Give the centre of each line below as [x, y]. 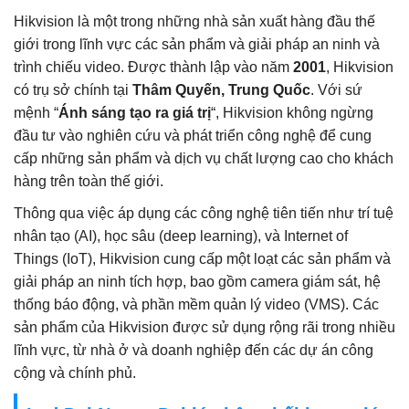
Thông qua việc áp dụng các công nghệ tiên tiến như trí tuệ [204, 213]
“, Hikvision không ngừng [292, 112]
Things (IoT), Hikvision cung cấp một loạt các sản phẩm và [202, 258]
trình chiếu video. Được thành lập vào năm [153, 67]
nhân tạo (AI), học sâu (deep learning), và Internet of [181, 236]
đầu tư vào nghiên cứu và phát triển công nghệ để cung [193, 135]
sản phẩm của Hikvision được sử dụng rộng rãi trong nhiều [204, 327]
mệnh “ [36, 112]
